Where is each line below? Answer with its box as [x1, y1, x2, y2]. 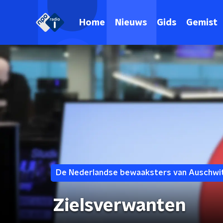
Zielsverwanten [53, 197, 186, 215]
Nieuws [115, 18, 147, 27]
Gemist [186, 18, 218, 27]
